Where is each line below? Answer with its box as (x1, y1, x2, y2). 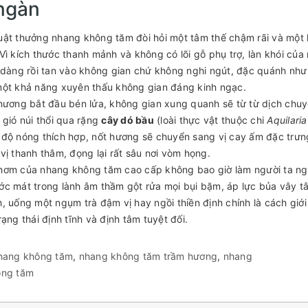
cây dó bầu (101, 113, 154, 126)
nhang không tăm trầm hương (78, 250, 217, 262)
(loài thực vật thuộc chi (153, 113, 267, 126)
